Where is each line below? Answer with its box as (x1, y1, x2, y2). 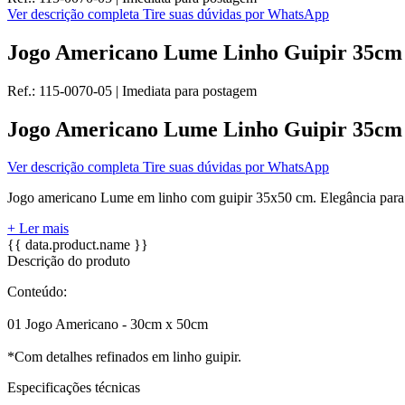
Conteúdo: (7, 284, 67, 300)
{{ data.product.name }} (7, 237, 148, 253)
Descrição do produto (7, 253, 130, 269)
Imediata (122, 82, 174, 99)
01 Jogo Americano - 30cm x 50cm (7, 316, 208, 333)
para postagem (174, 82, 257, 99)
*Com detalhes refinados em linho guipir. (7, 349, 241, 365)
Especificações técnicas (7, 380, 140, 396)
